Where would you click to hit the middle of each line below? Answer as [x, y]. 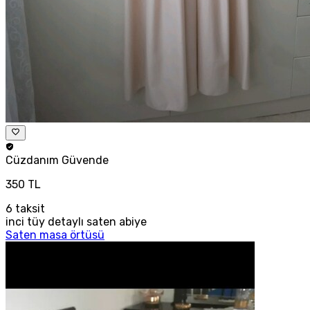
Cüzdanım [34, 160]
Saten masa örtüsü [55, 235]
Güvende [85, 160]
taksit [29, 208]
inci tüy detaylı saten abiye [76, 221]
